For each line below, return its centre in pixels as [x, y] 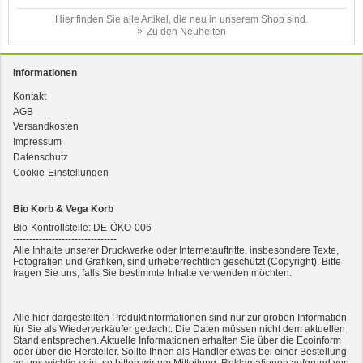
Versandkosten [46, 127]
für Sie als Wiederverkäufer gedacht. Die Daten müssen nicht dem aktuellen [179, 329]
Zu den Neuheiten [186, 31]
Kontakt [30, 96]
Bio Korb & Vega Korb [63, 209]
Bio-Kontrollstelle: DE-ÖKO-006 [82, 228]
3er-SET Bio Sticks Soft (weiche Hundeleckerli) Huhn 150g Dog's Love [181, 122]
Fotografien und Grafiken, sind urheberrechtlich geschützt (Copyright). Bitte [177, 262]
